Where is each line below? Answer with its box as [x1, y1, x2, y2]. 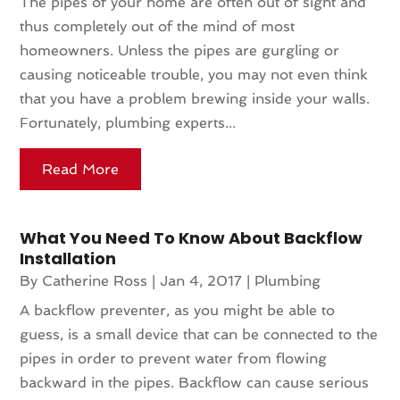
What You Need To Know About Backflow [20, 226, 363, 249]
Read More [42, 160, 120, 178]
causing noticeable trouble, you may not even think [20, 65, 369, 83]
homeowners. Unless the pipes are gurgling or [20, 41, 340, 59]
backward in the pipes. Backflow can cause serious [20, 373, 370, 391]
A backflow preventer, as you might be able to [20, 301, 336, 319]
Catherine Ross [42, 271, 148, 289]
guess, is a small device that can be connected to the [20, 325, 379, 343]
